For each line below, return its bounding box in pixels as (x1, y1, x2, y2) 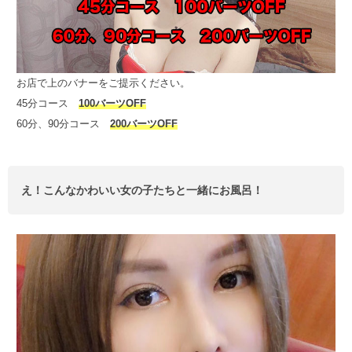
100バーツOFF (78, 97, 146, 109)
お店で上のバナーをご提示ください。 (16, 76, 190, 89)
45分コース (16, 97, 79, 109)
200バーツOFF (109, 117, 178, 130)
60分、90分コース (16, 117, 110, 130)
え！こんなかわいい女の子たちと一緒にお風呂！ (21, 183, 263, 196)
